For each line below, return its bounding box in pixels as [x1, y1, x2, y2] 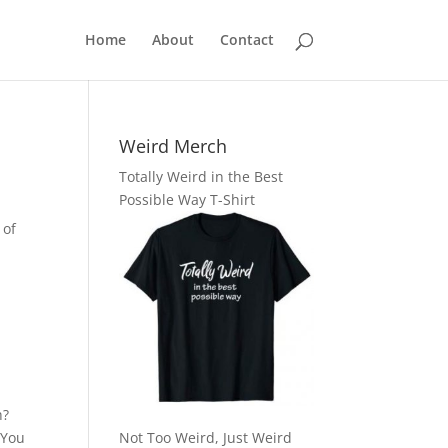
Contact [219, 30, 274, 49]
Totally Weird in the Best [119, 167, 284, 186]
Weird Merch [119, 134, 228, 158]
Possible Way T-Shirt [119, 190, 256, 209]
